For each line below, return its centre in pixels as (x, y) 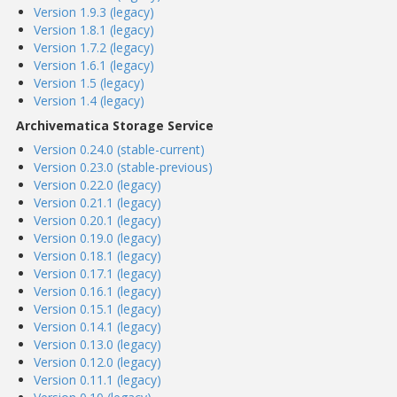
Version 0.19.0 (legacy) (97, 238)
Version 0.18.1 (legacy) (97, 256)
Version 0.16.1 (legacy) (97, 291)
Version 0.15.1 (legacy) (97, 309)
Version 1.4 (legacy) (89, 101)
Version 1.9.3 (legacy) (94, 12)
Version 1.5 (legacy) (89, 83)
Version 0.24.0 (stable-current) (119, 149)
